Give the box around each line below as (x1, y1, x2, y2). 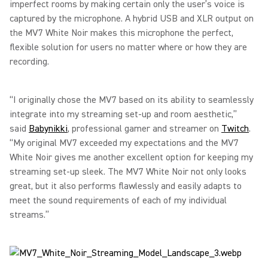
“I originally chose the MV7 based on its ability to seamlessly (10, 93, 254, 106)
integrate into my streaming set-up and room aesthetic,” (10, 108, 237, 120)
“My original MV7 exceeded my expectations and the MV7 (10, 136, 239, 149)
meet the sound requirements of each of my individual (10, 194, 227, 206)
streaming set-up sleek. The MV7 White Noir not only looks (10, 165, 246, 178)
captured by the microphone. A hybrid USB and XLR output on (10, 12, 254, 25)
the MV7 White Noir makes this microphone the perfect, (10, 26, 233, 39)
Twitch (221, 122, 249, 135)
